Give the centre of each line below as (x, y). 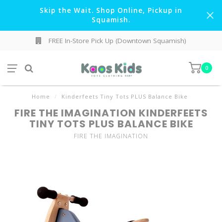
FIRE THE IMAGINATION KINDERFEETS (111, 113)
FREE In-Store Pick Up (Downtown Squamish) (116, 41)
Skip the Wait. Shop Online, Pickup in (111, 10)
